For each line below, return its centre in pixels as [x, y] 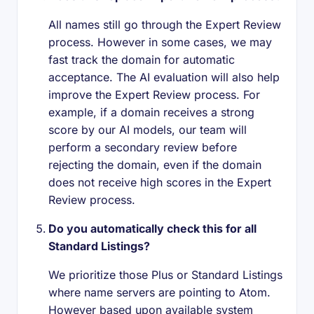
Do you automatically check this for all [152, 228]
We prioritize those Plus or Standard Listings [165, 275]
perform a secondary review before [143, 147]
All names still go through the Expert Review [165, 25]
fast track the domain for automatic [142, 60]
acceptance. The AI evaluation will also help [164, 77]
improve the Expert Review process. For [154, 95]
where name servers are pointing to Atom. [159, 292]
